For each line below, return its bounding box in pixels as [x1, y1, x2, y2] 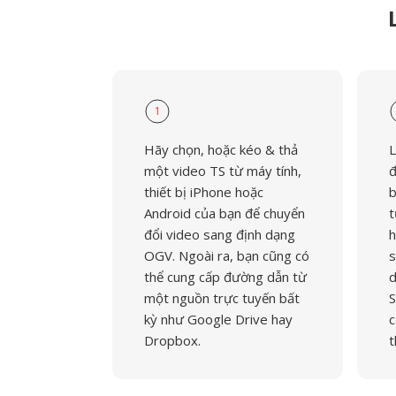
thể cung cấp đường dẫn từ [144, 268, 307, 286]
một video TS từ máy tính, [144, 162, 301, 179]
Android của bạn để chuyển [144, 204, 305, 222]
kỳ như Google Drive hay [144, 310, 293, 328]
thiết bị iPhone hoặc [144, 183, 263, 201]
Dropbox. [144, 331, 201, 349]
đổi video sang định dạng [144, 225, 295, 243]
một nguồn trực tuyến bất [144, 289, 300, 307]
